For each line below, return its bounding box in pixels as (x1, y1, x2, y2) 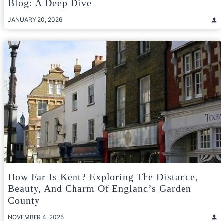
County (8, 194, 40, 206)
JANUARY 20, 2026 (8, 16, 62, 24)
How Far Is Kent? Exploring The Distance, (8, 171, 198, 182)
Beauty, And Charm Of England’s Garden (8, 183, 191, 194)
